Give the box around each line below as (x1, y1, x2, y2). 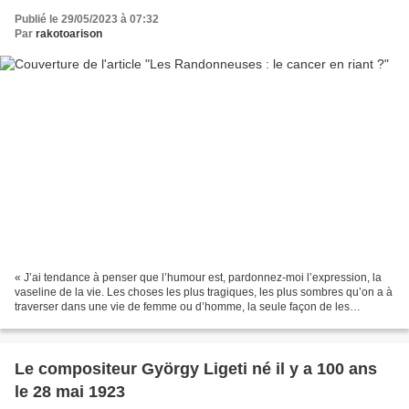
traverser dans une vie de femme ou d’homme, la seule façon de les (15, 300, 350, 314)
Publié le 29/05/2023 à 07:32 (15, 12, 159, 26)
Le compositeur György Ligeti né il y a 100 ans (15, 360, 377, 379)
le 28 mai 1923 (15, 383, 125, 402)
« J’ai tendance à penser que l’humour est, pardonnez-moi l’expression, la (15, 271, 382, 285)
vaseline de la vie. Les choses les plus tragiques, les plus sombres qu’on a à (15, 286, 393, 299)
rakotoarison (36, 26, 102, 40)
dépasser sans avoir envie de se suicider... (15, 315, 225, 329)
